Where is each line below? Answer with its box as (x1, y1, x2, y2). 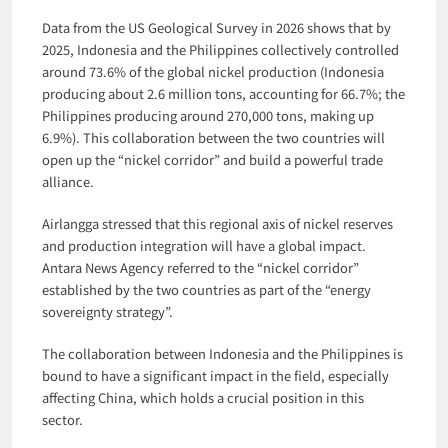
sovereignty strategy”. (42, 301, 173, 321)
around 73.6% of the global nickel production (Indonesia (42, 61, 384, 81)
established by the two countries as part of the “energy (42, 279, 371, 299)
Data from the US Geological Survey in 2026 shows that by (42, 17, 391, 37)
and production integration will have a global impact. (42, 235, 366, 255)
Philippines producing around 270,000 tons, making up (42, 105, 374, 125)
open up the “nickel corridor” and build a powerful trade (42, 149, 383, 169)
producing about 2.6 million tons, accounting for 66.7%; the (42, 83, 405, 103)
